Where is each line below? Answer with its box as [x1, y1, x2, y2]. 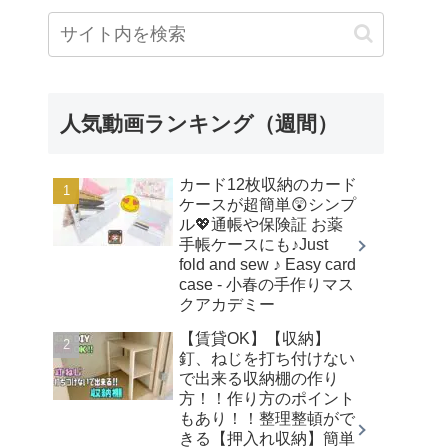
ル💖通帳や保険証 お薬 [179, 215, 343, 233]
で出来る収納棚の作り [179, 369, 339, 387]
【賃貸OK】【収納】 [179, 329, 330, 347]
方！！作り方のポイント [179, 389, 355, 407]
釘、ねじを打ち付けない [179, 349, 355, 367]
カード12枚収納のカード [179, 175, 357, 193]
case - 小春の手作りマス [179, 275, 354, 293]
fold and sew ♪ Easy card [179, 255, 356, 273]
